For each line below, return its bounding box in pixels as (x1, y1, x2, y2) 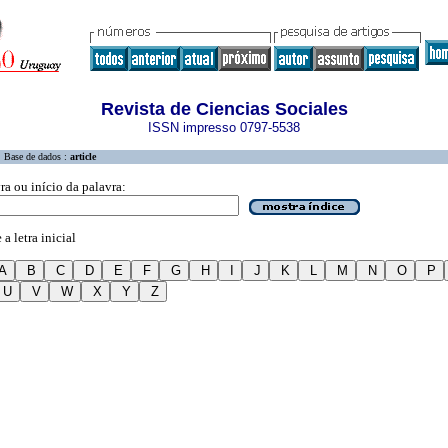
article (70, 151, 96, 162)
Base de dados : (4, 151, 70, 162)
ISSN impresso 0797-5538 (148, 120, 300, 135)
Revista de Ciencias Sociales (100, 99, 348, 119)
